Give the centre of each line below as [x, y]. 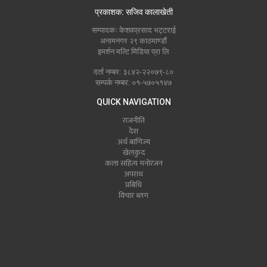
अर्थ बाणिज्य [133, 142]
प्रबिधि [133, 185]
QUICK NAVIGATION [133, 102]
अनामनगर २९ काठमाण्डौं [133, 41]
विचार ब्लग [133, 196]
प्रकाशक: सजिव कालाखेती [133, 12]
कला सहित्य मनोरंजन [133, 164]
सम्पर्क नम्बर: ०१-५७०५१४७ [133, 83]
